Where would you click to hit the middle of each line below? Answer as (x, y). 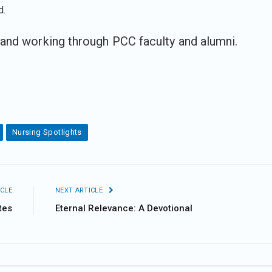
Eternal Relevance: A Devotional (124, 208)
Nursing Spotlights (47, 132)
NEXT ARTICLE (80, 190)
